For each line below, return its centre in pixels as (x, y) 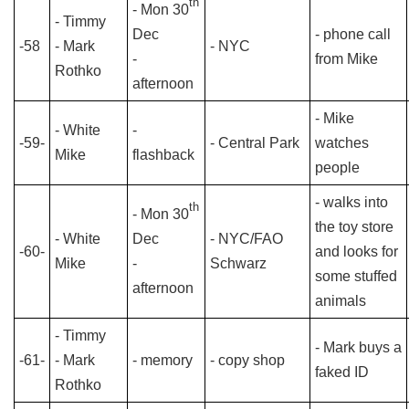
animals (341, 301)
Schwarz (238, 263)
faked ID (342, 372)
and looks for (357, 252)
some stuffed (356, 276)
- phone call (353, 34)
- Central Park (255, 143)
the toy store (354, 227)
